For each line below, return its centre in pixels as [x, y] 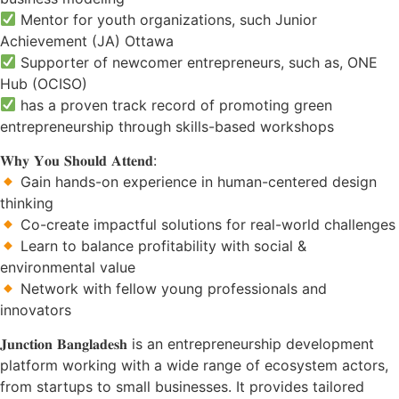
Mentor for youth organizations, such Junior [167, 19]
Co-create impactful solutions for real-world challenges [206, 224]
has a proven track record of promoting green [175, 105]
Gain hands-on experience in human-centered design [197, 181]
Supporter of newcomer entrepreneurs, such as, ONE [197, 62]
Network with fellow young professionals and [172, 288]
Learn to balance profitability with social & [162, 245]
